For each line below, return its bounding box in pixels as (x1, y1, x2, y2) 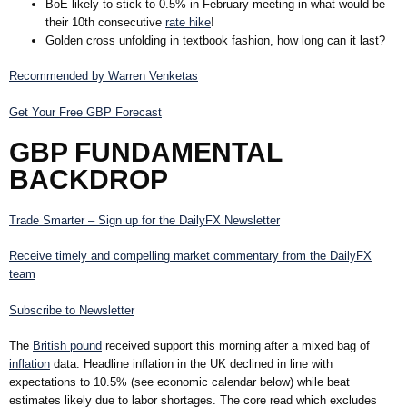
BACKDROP (9, 164, 168, 195)
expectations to (9, 375, 94, 390)
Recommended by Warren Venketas (9, 69, 198, 84)
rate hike (165, 15, 211, 29)
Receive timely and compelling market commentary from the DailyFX (9, 249, 372, 263)
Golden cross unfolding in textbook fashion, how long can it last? (45, 33, 385, 47)
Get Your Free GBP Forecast (9, 104, 162, 119)
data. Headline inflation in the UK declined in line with (50, 357, 333, 372)
